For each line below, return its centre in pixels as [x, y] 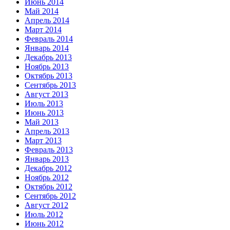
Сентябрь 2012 [50, 196]
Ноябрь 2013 [47, 66]
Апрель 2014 [47, 20]
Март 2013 [43, 140]
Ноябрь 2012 [47, 177]
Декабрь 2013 [48, 57]
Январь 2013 [47, 159]
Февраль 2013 [49, 149]
